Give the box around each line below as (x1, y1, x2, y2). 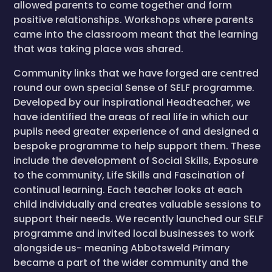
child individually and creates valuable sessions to (13, 197, 261, 211)
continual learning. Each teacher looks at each (13, 183, 242, 197)
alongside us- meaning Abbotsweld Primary (13, 241, 229, 255)
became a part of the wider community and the (13, 256, 248, 270)
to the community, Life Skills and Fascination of (13, 168, 245, 182)
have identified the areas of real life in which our (13, 110, 248, 124)
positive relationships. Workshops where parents (13, 13, 254, 27)
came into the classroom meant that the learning (13, 27, 258, 41)
